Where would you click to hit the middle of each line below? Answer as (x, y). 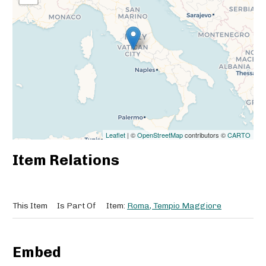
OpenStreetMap (160, 134)
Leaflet (115, 134)
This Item (30, 206)
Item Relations (66, 160)
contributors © (205, 134)
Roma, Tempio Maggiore (174, 206)
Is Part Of (76, 206)
